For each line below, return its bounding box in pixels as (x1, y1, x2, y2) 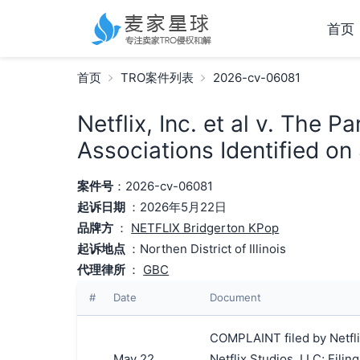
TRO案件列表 (120, 70, 194, 85)
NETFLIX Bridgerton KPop (131, 220, 280, 235)
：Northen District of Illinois (128, 241, 287, 256)
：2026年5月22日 (128, 199, 227, 215)
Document (209, 291, 261, 304)
